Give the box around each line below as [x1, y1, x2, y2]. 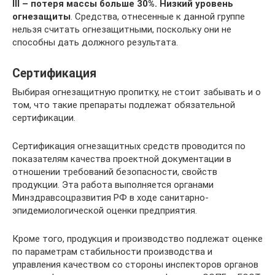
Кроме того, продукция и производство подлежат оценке [12, 233, 263, 245]
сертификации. [12, 112, 76, 124]
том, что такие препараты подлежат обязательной [12, 99, 235, 111]
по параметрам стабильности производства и [12, 246, 212, 258]
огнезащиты [12, 11, 71, 23]
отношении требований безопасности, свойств [12, 166, 217, 178]
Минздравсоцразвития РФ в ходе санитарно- [12, 192, 209, 204]
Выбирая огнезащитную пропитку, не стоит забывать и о [12, 87, 261, 98]
